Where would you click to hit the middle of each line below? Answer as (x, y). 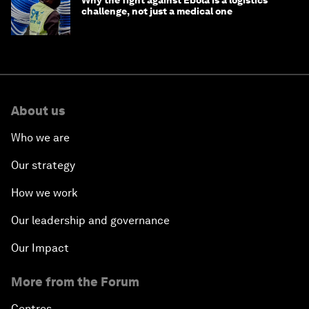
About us (38, 111)
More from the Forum (75, 282)
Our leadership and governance (90, 221)
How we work (44, 193)
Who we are (40, 138)
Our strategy (43, 166)
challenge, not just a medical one (157, 11)
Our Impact (40, 248)
